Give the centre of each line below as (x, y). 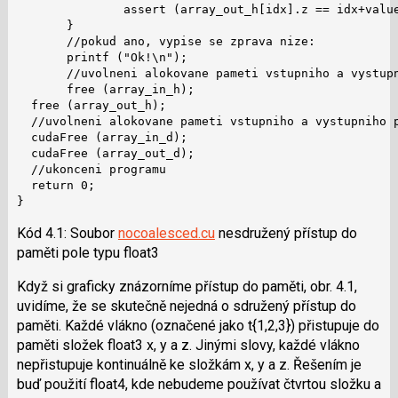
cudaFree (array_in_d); (102, 137)
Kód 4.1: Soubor (67, 233)
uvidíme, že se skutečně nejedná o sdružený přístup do (186, 306)
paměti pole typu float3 (88, 252)
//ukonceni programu (91, 169)
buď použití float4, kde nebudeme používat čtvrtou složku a (199, 384)
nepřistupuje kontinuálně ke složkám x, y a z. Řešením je (189, 364)
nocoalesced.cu (166, 233)
